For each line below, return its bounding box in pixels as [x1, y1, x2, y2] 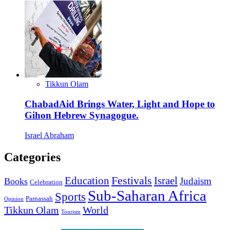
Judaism [180, 175, 212, 186]
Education [65, 174, 109, 187]
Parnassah [26, 194, 53, 202]
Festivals [111, 174, 152, 187]
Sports [55, 190, 86, 203]
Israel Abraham [25, 130, 74, 140]
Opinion [4, 196, 24, 202]
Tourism [61, 208, 81, 215]
